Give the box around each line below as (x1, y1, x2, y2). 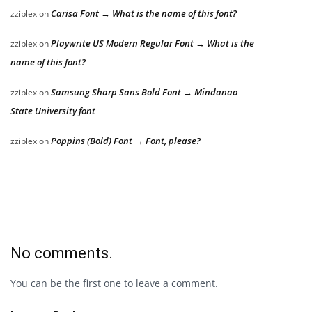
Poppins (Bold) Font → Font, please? (51, 134, 201, 147)
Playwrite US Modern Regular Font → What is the (51, 36, 254, 49)
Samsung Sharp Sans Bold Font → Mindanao (51, 85, 237, 98)
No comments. (10, 244, 113, 262)
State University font (10, 104, 95, 117)
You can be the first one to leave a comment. (10, 276, 218, 290)
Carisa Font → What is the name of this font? (51, 6, 237, 19)
